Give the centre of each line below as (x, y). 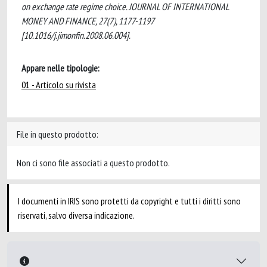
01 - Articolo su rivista (59, 85)
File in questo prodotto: (58, 134)
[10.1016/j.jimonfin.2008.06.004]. (76, 35)
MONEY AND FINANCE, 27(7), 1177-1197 (88, 21)
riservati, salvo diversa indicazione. (76, 215)
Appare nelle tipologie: (60, 68)
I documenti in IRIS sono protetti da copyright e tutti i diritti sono (129, 201)
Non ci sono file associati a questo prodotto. (93, 163)
